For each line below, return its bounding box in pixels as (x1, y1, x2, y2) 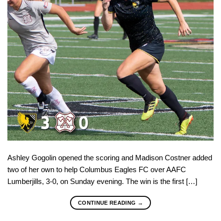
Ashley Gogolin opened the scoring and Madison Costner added (7, 153, 212, 162)
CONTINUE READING (77, 199, 138, 206)
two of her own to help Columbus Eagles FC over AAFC (7, 165, 186, 174)
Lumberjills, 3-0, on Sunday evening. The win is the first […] (7, 177, 197, 185)
